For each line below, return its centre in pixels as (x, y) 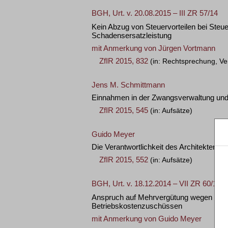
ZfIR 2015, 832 (124, 61)
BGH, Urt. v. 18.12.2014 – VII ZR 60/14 (156, 183)
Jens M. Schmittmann (128, 85)
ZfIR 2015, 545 (124, 110)
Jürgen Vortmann (187, 48)
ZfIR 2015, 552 (124, 160)
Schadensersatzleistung (132, 35)
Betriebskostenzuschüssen (137, 206)
